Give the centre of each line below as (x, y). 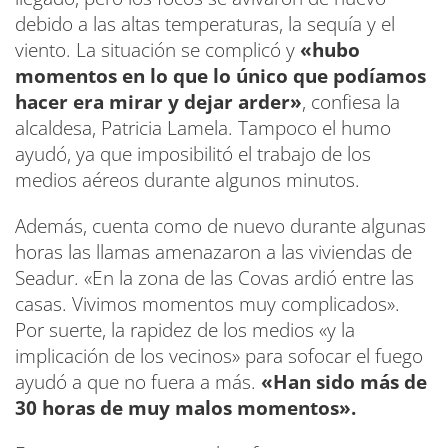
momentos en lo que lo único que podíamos (220, 75)
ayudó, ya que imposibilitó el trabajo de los (193, 153)
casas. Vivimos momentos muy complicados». (207, 303)
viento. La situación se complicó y (155, 49)
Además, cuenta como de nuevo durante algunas (220, 225)
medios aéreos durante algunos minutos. (192, 179)
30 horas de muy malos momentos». (185, 407)
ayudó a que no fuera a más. (135, 381)
